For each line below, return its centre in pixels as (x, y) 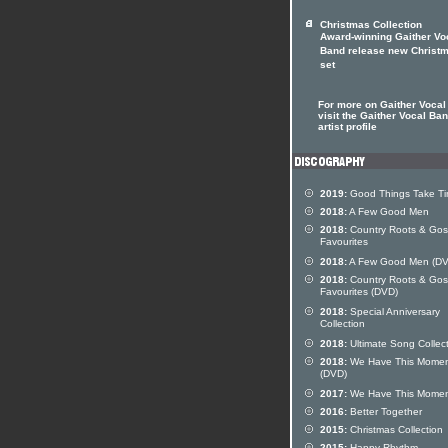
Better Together (384, 411)
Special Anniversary (393, 311)
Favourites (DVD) (359, 293)
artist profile (347, 126)
